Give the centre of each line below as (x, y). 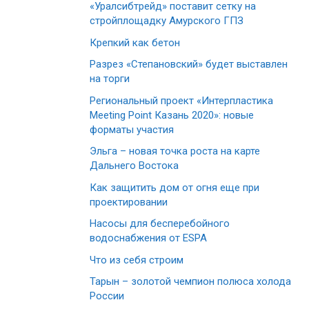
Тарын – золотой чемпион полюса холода (190, 282)
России (107, 296)
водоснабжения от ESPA (148, 238)
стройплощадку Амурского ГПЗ (167, 21)
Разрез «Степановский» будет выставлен (189, 64)
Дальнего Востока (134, 166)
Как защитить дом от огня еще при (175, 187)
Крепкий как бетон (135, 42)
